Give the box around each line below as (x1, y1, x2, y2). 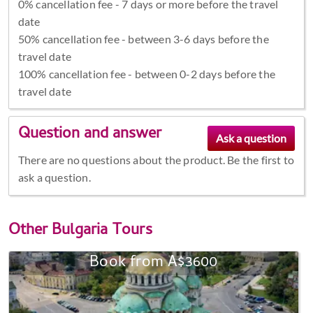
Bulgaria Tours (52, 218, 152, 244)
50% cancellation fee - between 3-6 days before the (17, 31, 269, 45)
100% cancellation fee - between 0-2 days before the (17, 66, 275, 80)
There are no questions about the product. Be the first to (17, 153, 295, 167)
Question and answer (17, 122, 161, 148)
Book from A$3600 (89, 250, 218, 276)
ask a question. (17, 170, 91, 184)
